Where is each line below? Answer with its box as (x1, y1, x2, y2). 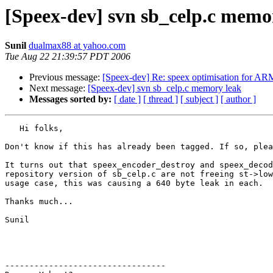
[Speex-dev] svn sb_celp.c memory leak (88, 83, 241, 94)
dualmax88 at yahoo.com (29, 40, 126, 51)
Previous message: (29, 72, 102, 83)
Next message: (29, 83, 88, 94)
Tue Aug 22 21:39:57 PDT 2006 (5, 51, 130, 62)
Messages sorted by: (29, 94, 112, 105)
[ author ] (221, 94, 256, 105)
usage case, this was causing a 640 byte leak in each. (5, 179, 263, 188)
